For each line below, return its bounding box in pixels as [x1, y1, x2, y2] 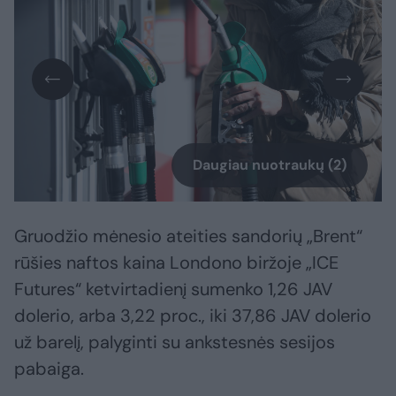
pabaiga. [14, 357, 84, 381]
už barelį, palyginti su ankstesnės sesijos [14, 331, 335, 354]
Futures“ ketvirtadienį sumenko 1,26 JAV [14, 278, 332, 301]
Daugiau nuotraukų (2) [193, 156, 346, 175]
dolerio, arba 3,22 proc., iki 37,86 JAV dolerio [14, 304, 371, 328]
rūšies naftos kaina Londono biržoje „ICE [14, 251, 339, 275]
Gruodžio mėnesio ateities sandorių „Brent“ [14, 225, 362, 248]
